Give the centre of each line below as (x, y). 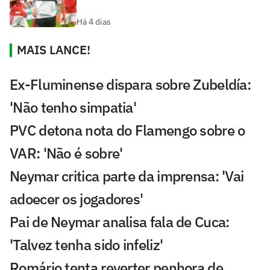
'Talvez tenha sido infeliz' (86, 244)
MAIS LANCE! (54, 49)
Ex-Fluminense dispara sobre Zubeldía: (130, 84)
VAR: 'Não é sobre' (66, 153)
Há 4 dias (94, 21)
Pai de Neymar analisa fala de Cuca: (120, 221)
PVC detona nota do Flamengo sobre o (127, 130)
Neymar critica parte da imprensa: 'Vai (127, 176)
